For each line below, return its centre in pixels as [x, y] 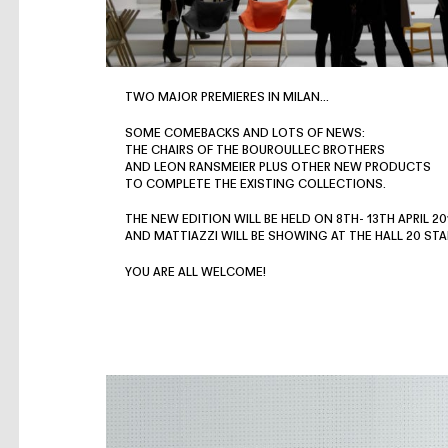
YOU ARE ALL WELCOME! [195, 272]
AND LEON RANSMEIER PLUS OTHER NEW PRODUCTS [277, 167]
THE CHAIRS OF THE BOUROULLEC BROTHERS [254, 150]
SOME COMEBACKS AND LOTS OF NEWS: [244, 133]
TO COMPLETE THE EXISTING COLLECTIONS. [255, 184]
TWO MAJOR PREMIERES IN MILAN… [226, 98]
